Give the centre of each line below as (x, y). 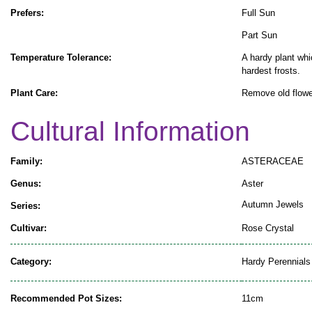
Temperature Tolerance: (61, 58)
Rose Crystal (268, 228)
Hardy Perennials (276, 261)
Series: (25, 205)
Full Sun (258, 13)
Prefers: (27, 13)
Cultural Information (130, 132)
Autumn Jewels (273, 204)
